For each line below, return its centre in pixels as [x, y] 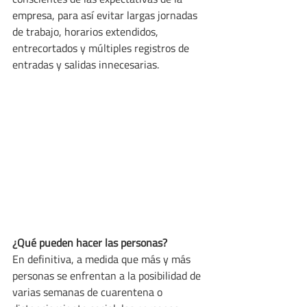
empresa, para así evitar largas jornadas [106, 15]
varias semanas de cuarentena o [89, 292]
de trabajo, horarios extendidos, [87, 31]
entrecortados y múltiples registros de [102, 48]
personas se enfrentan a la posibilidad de [108, 276]
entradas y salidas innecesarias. [86, 64]
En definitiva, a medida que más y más [103, 259]
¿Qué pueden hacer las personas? [90, 243]
